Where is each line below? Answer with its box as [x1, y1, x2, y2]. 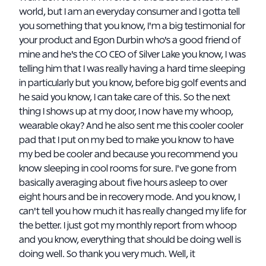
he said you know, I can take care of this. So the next [19, 93, 230, 102]
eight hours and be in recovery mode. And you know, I [19, 192, 240, 202]
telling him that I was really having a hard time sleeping [19, 64, 245, 74]
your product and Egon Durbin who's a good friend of [19, 36, 241, 45]
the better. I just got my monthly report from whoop [19, 221, 237, 230]
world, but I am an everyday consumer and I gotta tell [19, 7, 240, 17]
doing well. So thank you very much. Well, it [19, 249, 195, 259]
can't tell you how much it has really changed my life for [19, 207, 246, 216]
